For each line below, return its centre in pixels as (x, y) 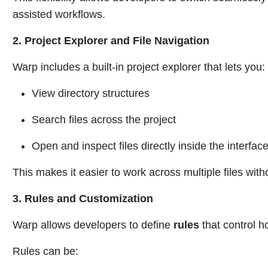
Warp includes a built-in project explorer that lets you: (139, 67)
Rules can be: (45, 252)
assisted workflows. (59, 15)
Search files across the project (104, 120)
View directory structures (91, 94)
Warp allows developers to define (93, 225)
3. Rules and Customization (83, 199)
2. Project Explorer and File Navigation (111, 41)
